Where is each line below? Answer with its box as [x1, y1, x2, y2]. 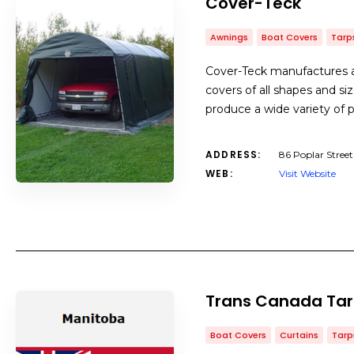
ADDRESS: [205, 148, 262, 161]
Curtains [280, 329, 318, 341]
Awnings [210, 31, 248, 43]
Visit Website [279, 168, 336, 179]
